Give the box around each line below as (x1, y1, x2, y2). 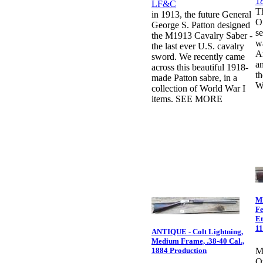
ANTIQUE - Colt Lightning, (151, 227, 243, 237)
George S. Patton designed (151, 20, 250, 31)
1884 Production (151, 246, 207, 255)
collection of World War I (151, 83, 245, 94)
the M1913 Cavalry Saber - (151, 31, 252, 41)
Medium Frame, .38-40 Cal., (151, 237, 244, 246)
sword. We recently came (151, 52, 245, 62)
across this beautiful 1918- (151, 62, 248, 73)
